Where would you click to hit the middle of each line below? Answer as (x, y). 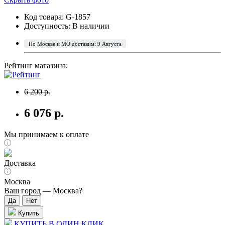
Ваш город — (28, 190)
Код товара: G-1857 (57, 17)
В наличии (91, 26)
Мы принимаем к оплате (46, 134)
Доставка (20, 163)
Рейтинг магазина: (36, 65)
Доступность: (48, 26)
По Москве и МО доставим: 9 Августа (75, 43)
